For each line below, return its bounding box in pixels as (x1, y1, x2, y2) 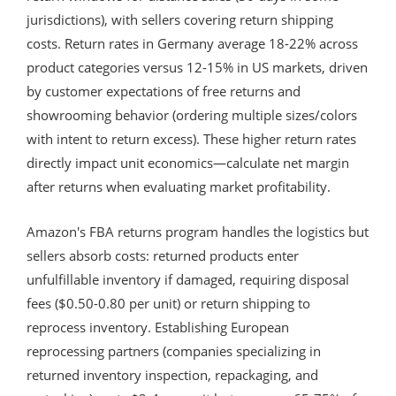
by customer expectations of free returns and (27, 81, 301, 100)
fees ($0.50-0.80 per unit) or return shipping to (27, 293, 310, 312)
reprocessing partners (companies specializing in (27, 341, 321, 360)
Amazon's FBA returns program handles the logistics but (27, 222, 369, 240)
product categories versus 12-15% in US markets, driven (27, 57, 368, 76)
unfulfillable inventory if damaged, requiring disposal (27, 270, 349, 288)
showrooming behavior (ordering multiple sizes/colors (27, 105, 357, 124)
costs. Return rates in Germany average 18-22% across (27, 34, 358, 52)
